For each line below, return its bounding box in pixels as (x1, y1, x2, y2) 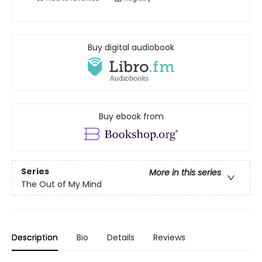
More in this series (149, 166, 221, 178)
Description (12, 232, 58, 244)
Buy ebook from (98, 111, 164, 123)
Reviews (153, 232, 185, 244)
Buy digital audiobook (88, 42, 174, 53)
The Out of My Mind (21, 178, 102, 190)
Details (107, 232, 135, 244)
